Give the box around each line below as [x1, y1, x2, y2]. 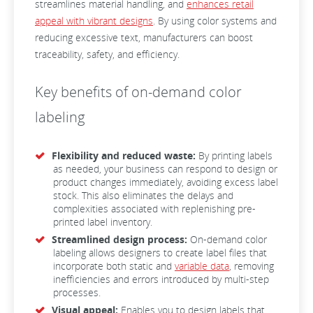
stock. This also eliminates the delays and [53, 189, 233, 202]
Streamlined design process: [52, 233, 187, 246]
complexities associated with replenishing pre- [53, 202, 256, 215]
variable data [175, 259, 229, 272]
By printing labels [196, 149, 272, 162]
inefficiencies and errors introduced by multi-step [53, 272, 269, 286]
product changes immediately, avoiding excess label [53, 175, 278, 189]
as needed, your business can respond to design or [53, 162, 277, 175]
